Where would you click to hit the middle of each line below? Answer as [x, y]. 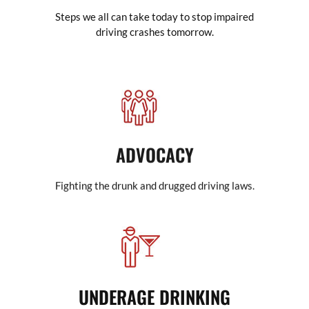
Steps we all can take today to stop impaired [154, 17]
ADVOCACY [154, 149]
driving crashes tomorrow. [154, 32]
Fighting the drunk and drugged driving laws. [154, 180]
